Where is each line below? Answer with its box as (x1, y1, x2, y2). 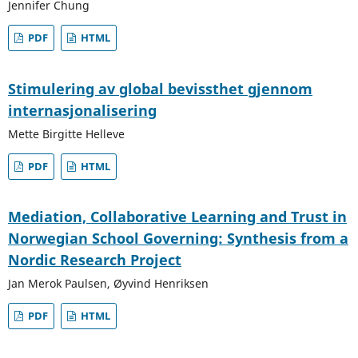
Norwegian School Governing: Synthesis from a (7, 229, 348, 249)
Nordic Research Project (7, 250, 181, 270)
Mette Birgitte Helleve (7, 125, 125, 141)
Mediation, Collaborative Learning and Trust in (7, 207, 347, 227)
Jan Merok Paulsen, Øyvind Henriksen (7, 276, 209, 292)
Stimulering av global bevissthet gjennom (7, 78, 312, 98)
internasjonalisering (7, 100, 157, 120)
